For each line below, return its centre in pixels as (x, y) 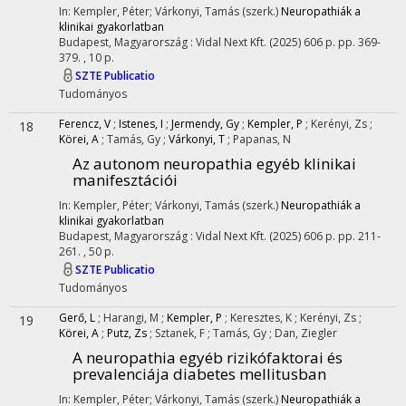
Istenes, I (141, 124)
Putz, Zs (127, 333)
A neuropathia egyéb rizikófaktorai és (208, 358)
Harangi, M (132, 318)
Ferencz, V (85, 124)
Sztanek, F (181, 333)
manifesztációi (125, 180)
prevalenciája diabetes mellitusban (199, 374)
